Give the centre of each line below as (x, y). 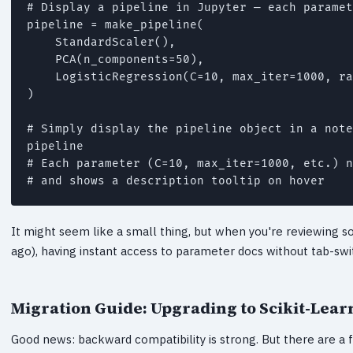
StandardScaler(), (101, 42)
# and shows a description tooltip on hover (176, 180)
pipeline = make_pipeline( (115, 24)
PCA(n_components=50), (115, 59)
